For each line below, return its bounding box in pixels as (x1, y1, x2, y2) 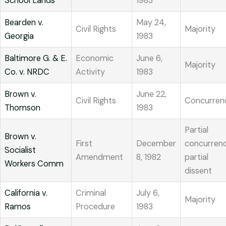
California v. (5, 188, 47, 199)
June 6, (136, 53, 162, 64)
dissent (185, 165, 212, 177)
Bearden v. (5, 17, 43, 28)
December (136, 138, 176, 149)
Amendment (76, 152, 123, 163)
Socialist (5, 145, 36, 156)
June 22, (136, 89, 166, 100)
